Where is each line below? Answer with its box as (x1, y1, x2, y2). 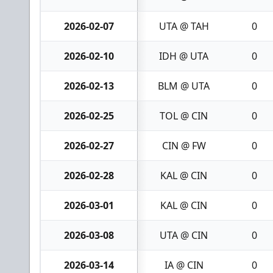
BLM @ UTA (158, 79, 210, 93)
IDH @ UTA (159, 49, 208, 63)
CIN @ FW (161, 139, 206, 152)
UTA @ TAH (158, 19, 209, 33)
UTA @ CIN (160, 229, 208, 242)
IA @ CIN (164, 258, 204, 272)
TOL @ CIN (160, 109, 208, 122)
